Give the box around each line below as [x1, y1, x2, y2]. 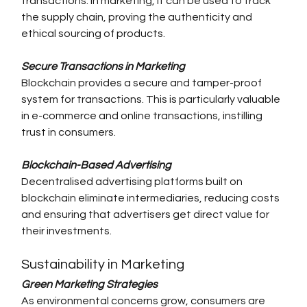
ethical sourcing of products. [21, 28, 166, 40]
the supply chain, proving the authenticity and [21, 12, 255, 23]
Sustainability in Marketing [21, 258, 185, 272]
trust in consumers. [21, 127, 116, 138]
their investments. [21, 225, 112, 237]
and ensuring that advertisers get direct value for [21, 209, 272, 221]
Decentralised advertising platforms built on [21, 176, 245, 188]
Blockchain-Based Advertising [21, 160, 172, 171]
